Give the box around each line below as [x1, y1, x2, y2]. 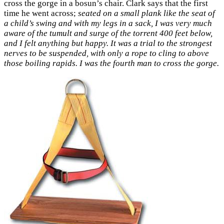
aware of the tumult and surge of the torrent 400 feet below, [4, 28, 212, 38]
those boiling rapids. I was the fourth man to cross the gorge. [4, 58, 219, 68]
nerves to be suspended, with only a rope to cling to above [4, 48, 209, 58]
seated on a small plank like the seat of [78, 8, 215, 18]
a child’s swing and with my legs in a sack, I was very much [4, 18, 212, 28]
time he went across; [4, 8, 78, 18]
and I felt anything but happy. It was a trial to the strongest [4, 38, 212, 48]
